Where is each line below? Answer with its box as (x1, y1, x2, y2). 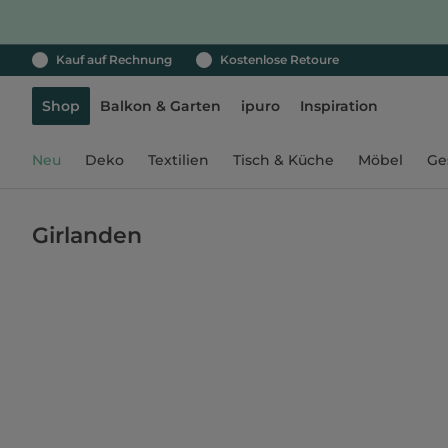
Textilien (148, 151, 209, 169)
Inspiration (300, 97, 378, 115)
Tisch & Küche (233, 151, 334, 169)
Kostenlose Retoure (220, 52, 339, 67)
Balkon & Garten (100, 97, 221, 115)
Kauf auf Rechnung (56, 52, 172, 67)
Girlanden (32, 222, 142, 249)
